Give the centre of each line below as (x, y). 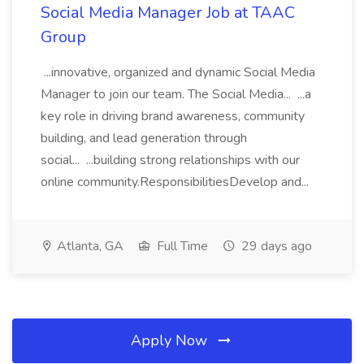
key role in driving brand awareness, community (173, 116)
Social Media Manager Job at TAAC (168, 13)
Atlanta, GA (89, 246)
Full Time (181, 246)
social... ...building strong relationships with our (170, 160)
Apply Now (171, 340)
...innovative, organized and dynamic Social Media (178, 72)
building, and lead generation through (144, 138)
